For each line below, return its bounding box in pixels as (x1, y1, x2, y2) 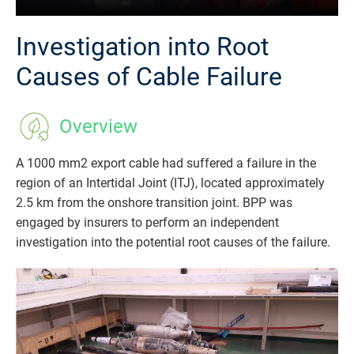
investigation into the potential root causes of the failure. (16, 235, 330, 250)
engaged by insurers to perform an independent (16, 215, 279, 231)
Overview (59, 115, 137, 138)
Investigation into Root (16, 32, 269, 62)
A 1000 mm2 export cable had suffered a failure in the (16, 156, 316, 171)
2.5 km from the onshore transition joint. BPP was (16, 195, 292, 211)
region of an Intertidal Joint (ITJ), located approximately (16, 175, 325, 191)
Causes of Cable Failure (16, 62, 282, 92)
